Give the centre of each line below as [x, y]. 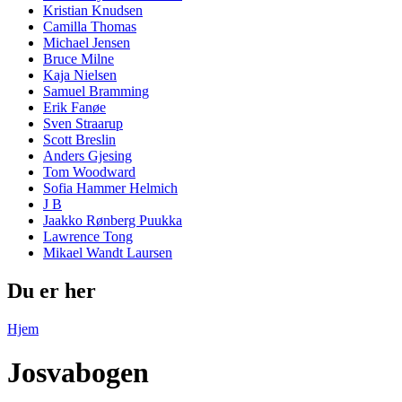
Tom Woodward [89, 172]
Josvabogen [78, 373]
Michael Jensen [87, 43]
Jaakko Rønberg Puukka [113, 221]
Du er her [52, 290]
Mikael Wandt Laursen [108, 253]
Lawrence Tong [88, 237]
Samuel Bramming [96, 92]
